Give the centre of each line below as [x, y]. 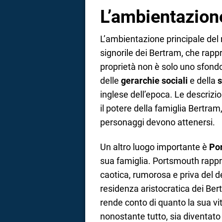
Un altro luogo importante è [155, 147]
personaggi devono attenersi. [158, 122]
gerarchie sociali [154, 80]
